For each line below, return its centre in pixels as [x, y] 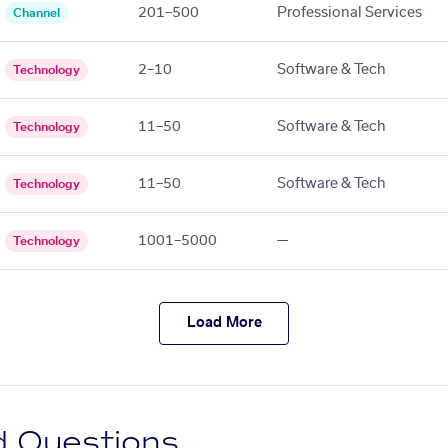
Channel [36, 12]
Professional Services [349, 12]
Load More [224, 323]
